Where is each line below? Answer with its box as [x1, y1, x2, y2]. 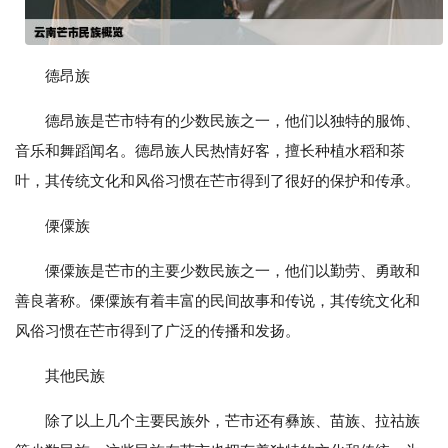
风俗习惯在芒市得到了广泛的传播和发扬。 [15, 322, 300, 340]
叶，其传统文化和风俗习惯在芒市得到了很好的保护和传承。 [15, 172, 420, 190]
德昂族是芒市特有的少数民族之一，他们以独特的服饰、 [45, 112, 420, 130]
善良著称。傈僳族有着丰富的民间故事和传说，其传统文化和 [15, 292, 420, 310]
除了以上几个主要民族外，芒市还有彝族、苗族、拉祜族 [45, 412, 420, 430]
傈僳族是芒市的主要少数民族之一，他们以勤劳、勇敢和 [45, 262, 420, 280]
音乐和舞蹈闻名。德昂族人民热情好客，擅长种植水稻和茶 [15, 142, 405, 160]
